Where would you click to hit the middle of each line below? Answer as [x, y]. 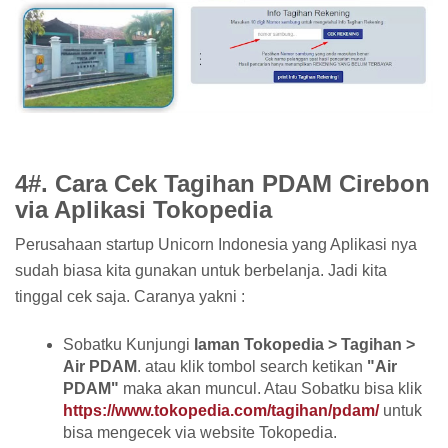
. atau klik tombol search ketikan [252, 367]
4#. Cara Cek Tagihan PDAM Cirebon [222, 183]
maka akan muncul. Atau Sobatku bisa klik [272, 389]
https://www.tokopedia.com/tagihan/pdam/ [223, 411]
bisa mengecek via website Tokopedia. [200, 433]
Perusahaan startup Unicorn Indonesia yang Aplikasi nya [216, 245]
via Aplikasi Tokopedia [143, 209]
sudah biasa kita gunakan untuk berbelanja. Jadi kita [201, 271]
